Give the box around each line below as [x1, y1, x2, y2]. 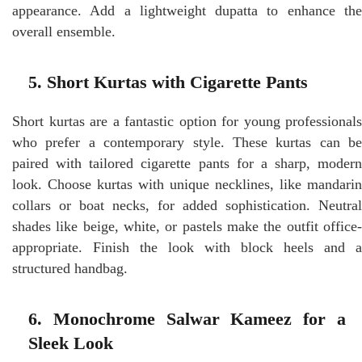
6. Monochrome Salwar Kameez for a [28, 308, 346, 329]
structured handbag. [12, 259, 128, 276]
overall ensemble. [12, 23, 116, 40]
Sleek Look [28, 332, 113, 353]
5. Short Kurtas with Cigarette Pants [28, 71, 308, 92]
